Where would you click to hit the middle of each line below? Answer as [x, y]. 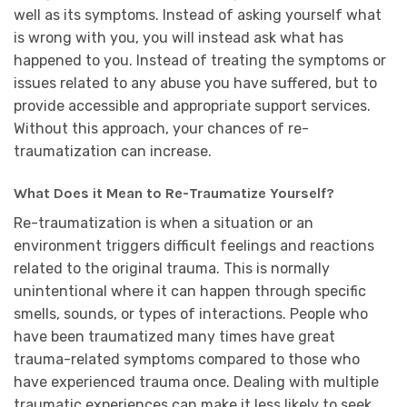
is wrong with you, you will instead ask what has [179, 37]
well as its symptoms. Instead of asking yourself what [198, 15]
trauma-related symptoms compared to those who [187, 359]
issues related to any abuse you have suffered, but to [195, 83]
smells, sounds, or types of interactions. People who [191, 313]
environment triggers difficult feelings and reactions [194, 245]
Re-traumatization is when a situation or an [164, 223]
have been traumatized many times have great [174, 336]
